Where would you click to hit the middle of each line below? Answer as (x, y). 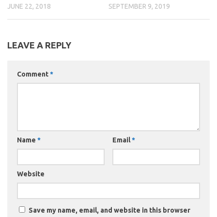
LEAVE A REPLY (39, 45)
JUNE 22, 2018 (29, 6)
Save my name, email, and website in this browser (109, 210)
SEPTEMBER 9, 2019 (139, 6)
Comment (33, 74)
